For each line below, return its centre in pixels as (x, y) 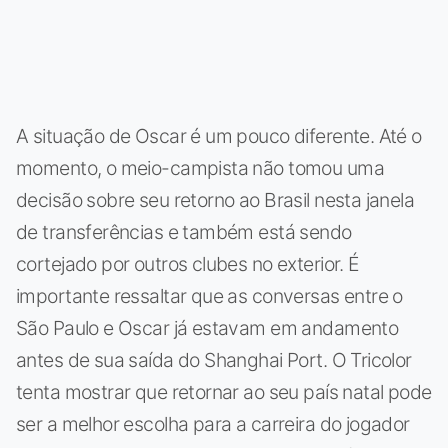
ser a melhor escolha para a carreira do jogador (213, 423)
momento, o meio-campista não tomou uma (200, 167)
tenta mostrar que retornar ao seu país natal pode (224, 391)
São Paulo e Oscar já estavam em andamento (207, 327)
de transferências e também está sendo (184, 231)
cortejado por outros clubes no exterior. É (187, 263)
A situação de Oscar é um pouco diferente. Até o (219, 135)
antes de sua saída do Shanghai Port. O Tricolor (214, 359)
